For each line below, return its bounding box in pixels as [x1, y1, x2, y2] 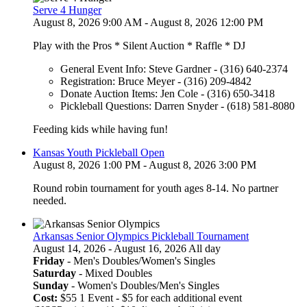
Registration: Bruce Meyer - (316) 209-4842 [60, 75, 251, 88]
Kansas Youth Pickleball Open [33, 147, 164, 159]
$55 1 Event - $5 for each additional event [60, 292, 242, 304]
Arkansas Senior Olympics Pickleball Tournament [33, 230, 249, 243]
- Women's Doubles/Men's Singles [69, 280, 219, 292]
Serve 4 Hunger [33, 4, 101, 16]
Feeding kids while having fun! [33, 123, 168, 136]
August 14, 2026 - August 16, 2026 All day [33, 243, 221, 255]
